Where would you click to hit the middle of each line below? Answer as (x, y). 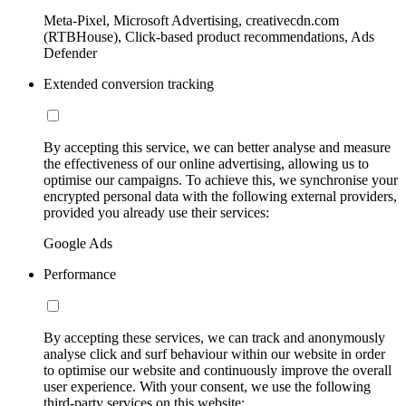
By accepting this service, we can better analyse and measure (217, 147)
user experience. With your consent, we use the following (207, 386)
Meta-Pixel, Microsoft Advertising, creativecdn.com (191, 20)
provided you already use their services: (156, 212)
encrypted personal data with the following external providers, (220, 196)
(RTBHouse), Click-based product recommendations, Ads (209, 36)
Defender (70, 53)
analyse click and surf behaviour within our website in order (214, 353)
